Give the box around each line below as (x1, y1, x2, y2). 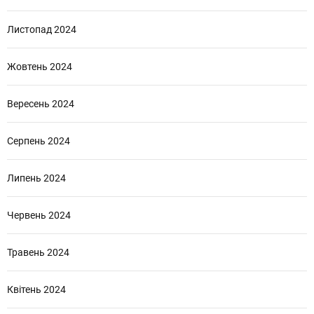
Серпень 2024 (7, 135, 70, 147)
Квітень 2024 (7, 284, 66, 296)
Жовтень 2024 (7, 61, 72, 73)
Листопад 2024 (7, 24, 76, 36)
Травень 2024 (7, 247, 69, 259)
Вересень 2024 (7, 98, 74, 110)
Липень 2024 (7, 172, 66, 184)
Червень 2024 (7, 210, 71, 221)
